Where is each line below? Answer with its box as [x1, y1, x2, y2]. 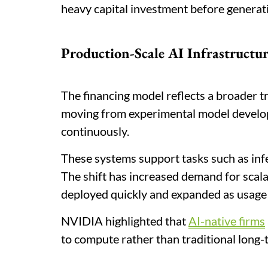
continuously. [61, 124, 129, 138]
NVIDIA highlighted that [61, 214, 188, 228]
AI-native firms [188, 214, 265, 228]
